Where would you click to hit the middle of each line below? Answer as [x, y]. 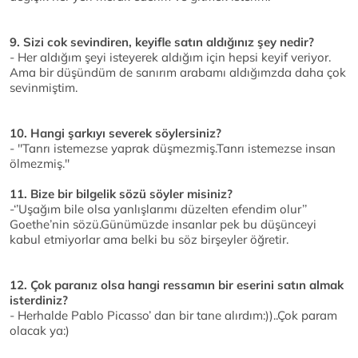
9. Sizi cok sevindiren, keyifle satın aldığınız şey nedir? [162, 42]
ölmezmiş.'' [40, 164]
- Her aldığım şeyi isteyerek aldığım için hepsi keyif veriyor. [170, 58]
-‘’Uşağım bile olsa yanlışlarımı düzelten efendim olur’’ [158, 209]
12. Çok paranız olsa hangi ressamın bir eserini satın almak [177, 285]
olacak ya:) [40, 331]
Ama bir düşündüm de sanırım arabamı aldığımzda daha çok [178, 73]
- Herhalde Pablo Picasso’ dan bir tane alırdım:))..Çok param [173, 316]
